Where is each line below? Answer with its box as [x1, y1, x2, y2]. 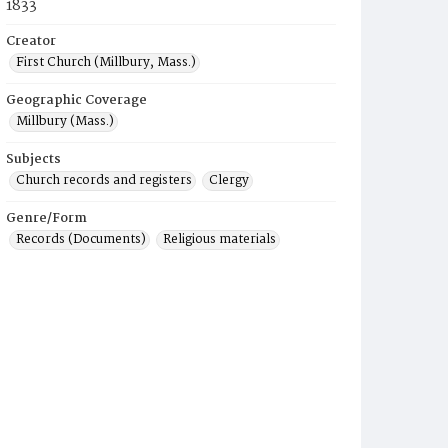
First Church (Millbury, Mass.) [16, 52, 196, 73]
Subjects [6, 149, 61, 170]
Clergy [209, 170, 249, 191]
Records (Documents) [16, 229, 146, 250]
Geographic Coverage [6, 90, 147, 111]
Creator [6, 31, 56, 52]
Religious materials [163, 229, 276, 250]
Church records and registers [16, 170, 192, 191]
